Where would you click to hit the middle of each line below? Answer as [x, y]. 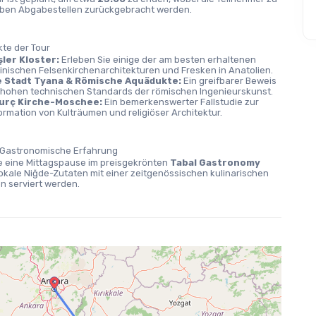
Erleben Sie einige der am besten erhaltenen [157, 60]
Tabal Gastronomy [215, 163]
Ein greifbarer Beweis [229, 81]
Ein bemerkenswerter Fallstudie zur [180, 102]
